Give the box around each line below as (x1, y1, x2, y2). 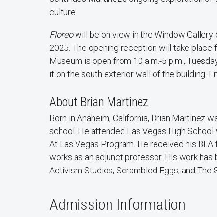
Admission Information (49, 195, 186, 214)
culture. (49, 6, 77, 17)
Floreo (49, 29, 73, 40)
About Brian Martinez (49, 94, 148, 109)
